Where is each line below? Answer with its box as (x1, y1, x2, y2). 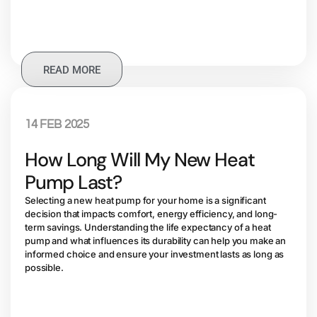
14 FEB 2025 (25, 118, 90, 132)
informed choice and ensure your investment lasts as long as (25, 248, 284, 260)
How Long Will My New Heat (25, 147, 255, 173)
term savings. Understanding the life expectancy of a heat (25, 221, 271, 234)
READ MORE (43, 64, 100, 77)
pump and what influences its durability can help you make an (25, 235, 287, 247)
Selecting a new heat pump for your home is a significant (25, 195, 266, 207)
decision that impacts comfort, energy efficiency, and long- (25, 208, 278, 220)
